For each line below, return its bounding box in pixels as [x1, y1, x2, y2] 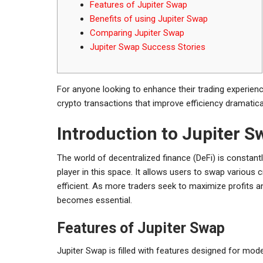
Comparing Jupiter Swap [90, 27, 184, 38]
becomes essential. [57, 194, 132, 205]
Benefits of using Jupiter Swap [90, 13, 208, 24]
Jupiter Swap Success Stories [90, 41, 205, 52]
